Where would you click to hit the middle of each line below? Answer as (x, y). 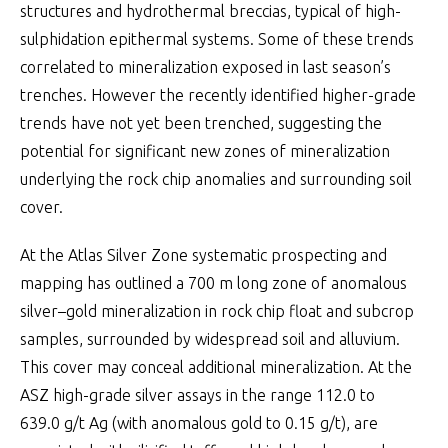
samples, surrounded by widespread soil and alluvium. (210, 339)
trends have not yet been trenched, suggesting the (201, 123)
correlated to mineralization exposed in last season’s (205, 67)
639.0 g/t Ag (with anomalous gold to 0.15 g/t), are (199, 423)
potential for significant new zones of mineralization (205, 151)
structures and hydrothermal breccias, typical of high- (210, 11)
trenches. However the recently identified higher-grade (218, 95)
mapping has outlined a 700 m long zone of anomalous (213, 283)
